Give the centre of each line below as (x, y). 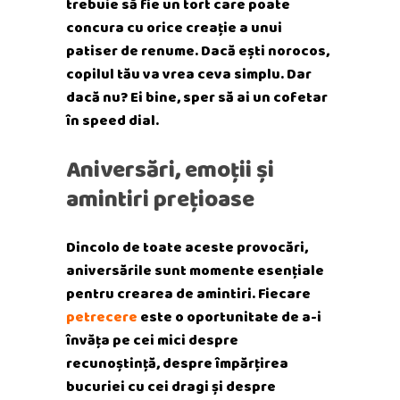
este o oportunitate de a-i (231, 317)
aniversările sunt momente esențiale (195, 270)
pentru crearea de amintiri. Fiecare (188, 293)
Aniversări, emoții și (170, 169)
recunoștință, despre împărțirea (177, 363)
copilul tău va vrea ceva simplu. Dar (189, 74)
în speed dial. (112, 120)
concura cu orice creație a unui (174, 27)
